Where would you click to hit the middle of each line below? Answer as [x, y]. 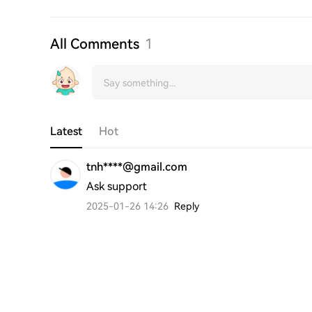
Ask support [117, 186]
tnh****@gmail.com [137, 167]
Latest [66, 131]
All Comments [95, 44]
